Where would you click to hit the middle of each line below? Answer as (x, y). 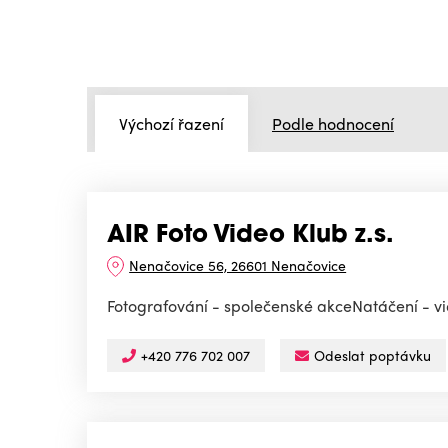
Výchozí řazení (171, 123)
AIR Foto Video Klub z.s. (250, 236)
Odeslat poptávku (372, 355)
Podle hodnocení (333, 123)
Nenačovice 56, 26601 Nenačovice (238, 265)
